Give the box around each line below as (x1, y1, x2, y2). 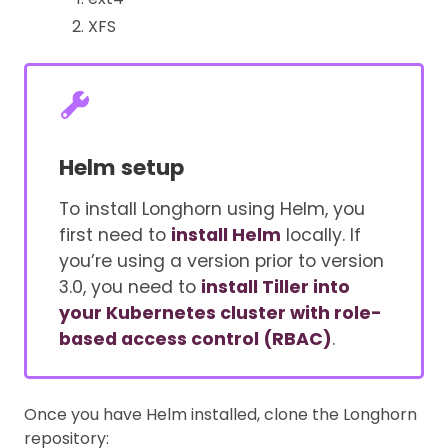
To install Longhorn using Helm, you (58, 197, 365, 222)
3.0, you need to (58, 275, 201, 300)
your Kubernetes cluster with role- (58, 301, 382, 326)
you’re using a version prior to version (58, 249, 384, 274)
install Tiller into (200, 275, 350, 300)
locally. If (280, 223, 361, 248)
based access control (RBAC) (58, 327, 332, 352)
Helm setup (58, 152, 184, 184)
